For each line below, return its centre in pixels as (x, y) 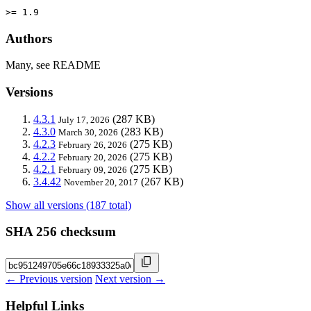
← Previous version (49, 279)
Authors (29, 38)
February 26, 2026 (93, 144)
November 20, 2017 (101, 182)
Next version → (130, 279)
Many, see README (53, 65)
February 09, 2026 (93, 169)
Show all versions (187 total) (68, 205)
